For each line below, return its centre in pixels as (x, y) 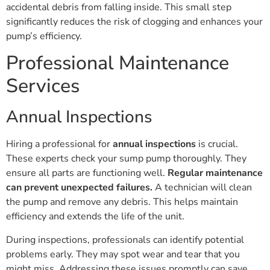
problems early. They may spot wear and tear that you (123, 254)
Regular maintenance (215, 173)
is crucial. (217, 144)
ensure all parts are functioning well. (87, 173)
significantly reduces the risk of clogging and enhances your (134, 21)
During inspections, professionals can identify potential (125, 240)
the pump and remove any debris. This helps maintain (122, 202)
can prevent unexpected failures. (79, 188)
